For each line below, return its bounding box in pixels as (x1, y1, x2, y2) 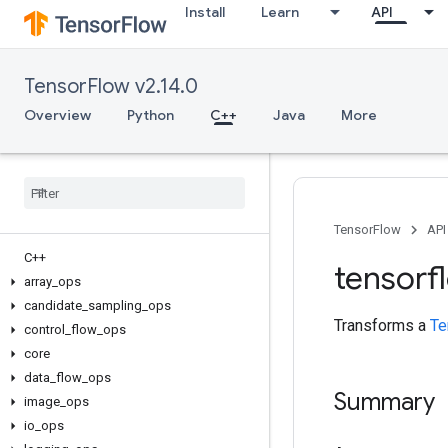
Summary (334, 387, 435, 417)
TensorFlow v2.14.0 (24, 74, 198, 99)
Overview (24, 106, 91, 124)
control (24, 322, 65, 337)
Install (185, 3, 225, 21)
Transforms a (334, 316, 430, 335)
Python (127, 106, 174, 124)
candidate (24, 298, 82, 313)
